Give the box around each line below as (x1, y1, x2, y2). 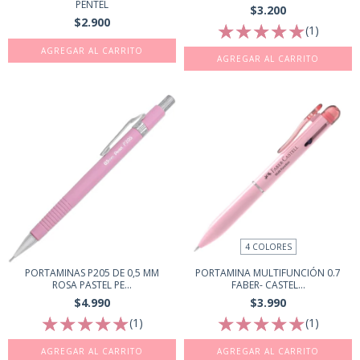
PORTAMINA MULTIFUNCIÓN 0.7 (195, 266, 341, 280)
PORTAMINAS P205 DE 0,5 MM (25, 265, 159, 280)
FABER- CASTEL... (231, 278, 305, 292)
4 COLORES (244, 241, 292, 253)
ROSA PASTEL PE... (52, 277, 132, 292)
